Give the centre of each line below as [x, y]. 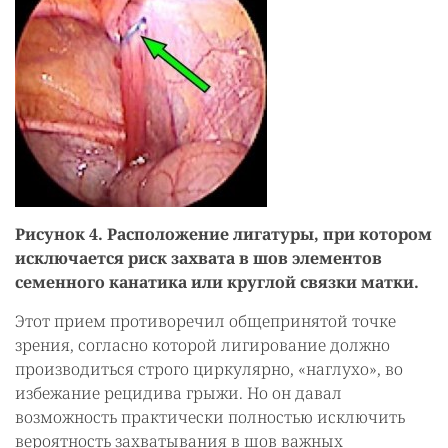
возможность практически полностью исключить [210, 416]
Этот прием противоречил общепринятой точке [205, 320]
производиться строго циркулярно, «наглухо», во [209, 368]
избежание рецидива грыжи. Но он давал [178, 392]
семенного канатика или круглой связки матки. [217, 281]
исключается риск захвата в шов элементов [198, 257]
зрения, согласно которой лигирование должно [202, 344]
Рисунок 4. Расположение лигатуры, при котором [223, 233]
